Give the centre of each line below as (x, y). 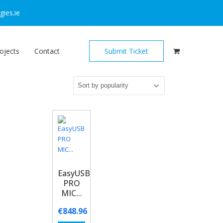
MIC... (71, 193)
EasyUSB (74, 173)
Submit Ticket (126, 51)
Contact (47, 51)
